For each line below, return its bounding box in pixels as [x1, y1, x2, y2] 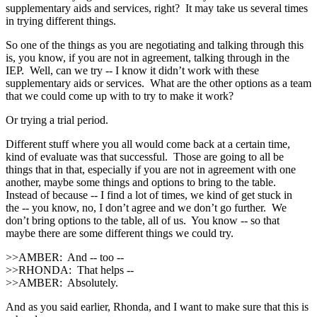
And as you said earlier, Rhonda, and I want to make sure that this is [6, 300, 309, 313]
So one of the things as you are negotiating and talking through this [6, 38, 304, 51]
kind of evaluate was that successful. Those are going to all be [6, 150, 284, 163]
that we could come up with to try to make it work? [6, 89, 234, 102]
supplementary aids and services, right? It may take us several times [6, 1, 308, 14]
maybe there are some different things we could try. [6, 226, 234, 239]
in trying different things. [6, 14, 116, 27]
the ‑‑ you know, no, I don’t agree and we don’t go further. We [6, 201, 287, 214]
